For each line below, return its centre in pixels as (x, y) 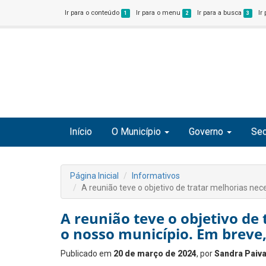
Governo (206, 132)
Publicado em (87, 254)
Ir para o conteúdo (93, 13)
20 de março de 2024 (155, 254)
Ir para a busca (221, 13)
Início (81, 132)
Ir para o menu (159, 13)
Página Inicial (94, 176)
